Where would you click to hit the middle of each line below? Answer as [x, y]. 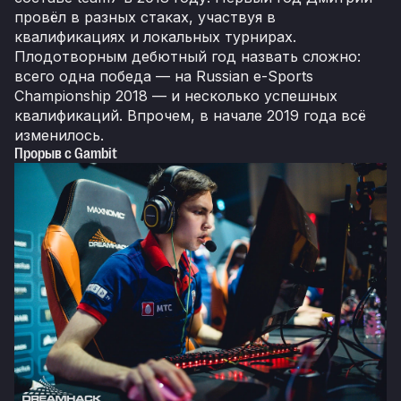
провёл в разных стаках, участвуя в [145, 17]
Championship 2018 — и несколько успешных [176, 95]
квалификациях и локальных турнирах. [155, 36]
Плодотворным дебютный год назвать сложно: [188, 56]
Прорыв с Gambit [66, 154]
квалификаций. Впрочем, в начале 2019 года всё [190, 115]
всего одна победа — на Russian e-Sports [164, 76]
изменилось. [59, 135]
